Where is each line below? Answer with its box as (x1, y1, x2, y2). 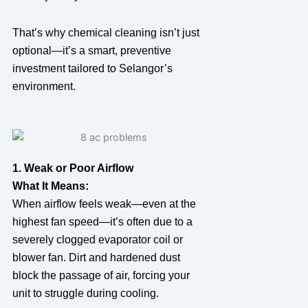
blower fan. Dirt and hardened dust (12, 251, 180, 263)
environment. (12, 80, 76, 92)
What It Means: (12, 179, 89, 192)
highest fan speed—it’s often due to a (12, 215, 192, 228)
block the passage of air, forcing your (12, 269, 190, 281)
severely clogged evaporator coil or (12, 233, 183, 245)
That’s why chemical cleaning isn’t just (12, 26, 199, 38)
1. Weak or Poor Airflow (12, 162, 133, 174)
